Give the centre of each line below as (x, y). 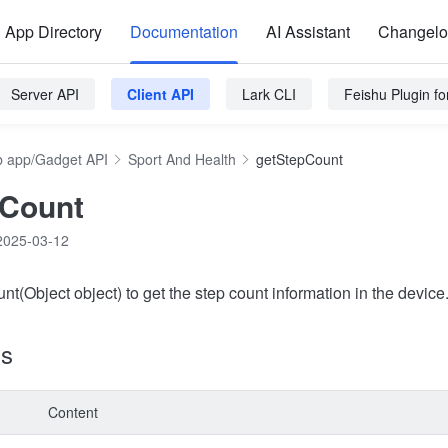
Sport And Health (182, 159)
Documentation (184, 31)
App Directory (53, 31)
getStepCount (299, 159)
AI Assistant (308, 31)
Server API (45, 94)
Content (73, 412)
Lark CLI (269, 94)
